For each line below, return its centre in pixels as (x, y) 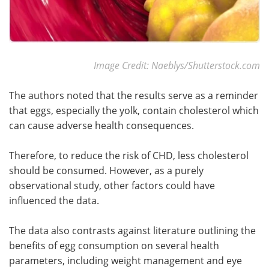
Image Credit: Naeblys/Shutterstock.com (177, 65)
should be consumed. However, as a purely (106, 171)
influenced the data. (54, 201)
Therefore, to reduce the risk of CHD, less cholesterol (129, 156)
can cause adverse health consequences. (101, 125)
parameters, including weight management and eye (125, 261)
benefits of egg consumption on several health (114, 246)
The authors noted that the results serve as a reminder (134, 95)
